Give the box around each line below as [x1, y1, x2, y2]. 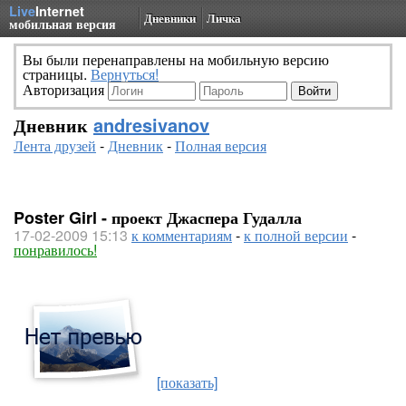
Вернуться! [91, 63, 159, 84]
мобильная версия [9, 14, 116, 33]
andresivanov [93, 111, 209, 138]
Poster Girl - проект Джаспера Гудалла [14, 206, 302, 229]
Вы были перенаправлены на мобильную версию [23, 49, 329, 70]
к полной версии [244, 225, 348, 246]
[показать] [157, 372, 217, 392]
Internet [35, 2, 84, 20]
